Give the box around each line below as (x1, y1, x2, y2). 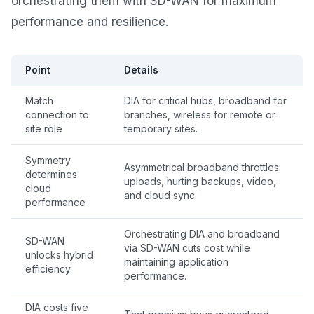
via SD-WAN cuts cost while (124, 242, 250, 254)
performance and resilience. (11, 15, 168, 29)
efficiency (25, 263, 71, 275)
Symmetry (25, 154, 71, 167)
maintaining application (124, 256, 228, 268)
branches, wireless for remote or (124, 109, 275, 121)
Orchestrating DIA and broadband (124, 228, 280, 240)
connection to (25, 109, 89, 121)
